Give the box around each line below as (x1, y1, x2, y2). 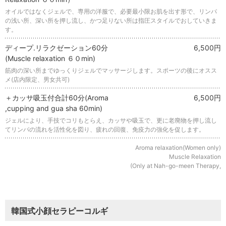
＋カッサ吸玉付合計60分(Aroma (5, 93, 108, 102)
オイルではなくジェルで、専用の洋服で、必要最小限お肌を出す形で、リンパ (5, 8, 217, 16)
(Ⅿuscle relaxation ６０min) (5, 54, 95, 63)
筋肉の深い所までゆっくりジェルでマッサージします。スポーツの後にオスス (5, 67, 217, 75)
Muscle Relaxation (169, 153, 221, 161)
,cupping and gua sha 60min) (5, 104, 102, 113)
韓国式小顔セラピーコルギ (11, 206, 108, 216)
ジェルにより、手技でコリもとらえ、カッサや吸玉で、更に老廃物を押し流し (5, 117, 217, 125)
